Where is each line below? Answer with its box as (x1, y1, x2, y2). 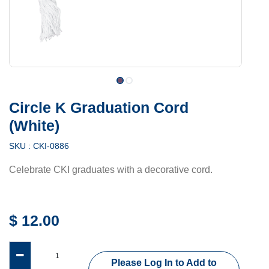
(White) (9, 117, 59, 134)
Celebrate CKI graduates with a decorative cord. (9, 165, 213, 175)
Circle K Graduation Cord (9, 99, 189, 116)
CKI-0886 (33, 141, 69, 151)
